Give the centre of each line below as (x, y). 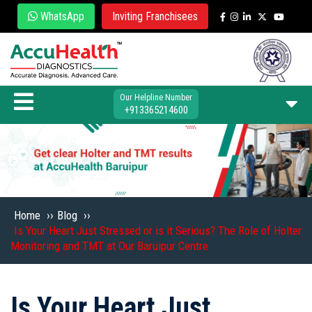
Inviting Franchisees (155, 16)
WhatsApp (61, 16)
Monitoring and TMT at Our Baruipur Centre (109, 246)
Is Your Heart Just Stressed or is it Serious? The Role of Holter (158, 231)
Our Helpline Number (156, 98)
